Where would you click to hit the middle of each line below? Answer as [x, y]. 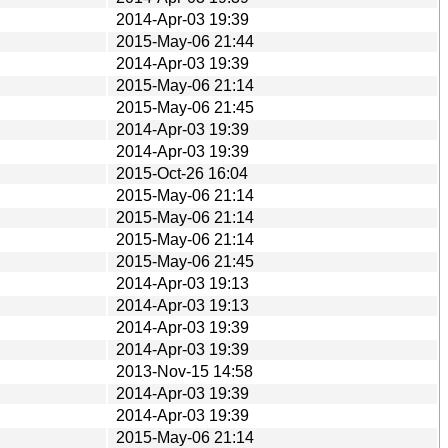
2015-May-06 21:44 [185, 41]
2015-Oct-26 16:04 [182, 173]
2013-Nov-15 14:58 [184, 371]
